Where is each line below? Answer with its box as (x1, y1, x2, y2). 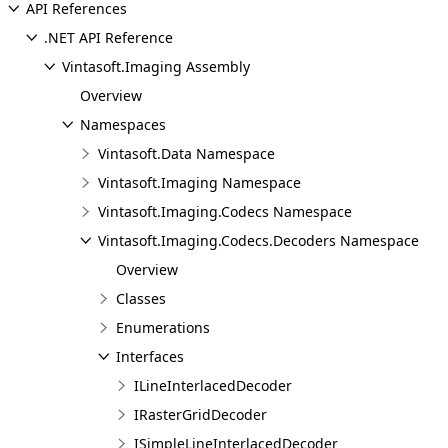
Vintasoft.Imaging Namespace (98, 173, 301, 192)
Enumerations (116, 318, 210, 337)
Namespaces (80, 115, 166, 134)
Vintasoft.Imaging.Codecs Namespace (98, 202, 352, 221)
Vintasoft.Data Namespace (98, 144, 275, 163)
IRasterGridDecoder (134, 405, 267, 424)
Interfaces (116, 347, 184, 366)
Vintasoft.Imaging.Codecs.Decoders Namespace (98, 231, 419, 250)
